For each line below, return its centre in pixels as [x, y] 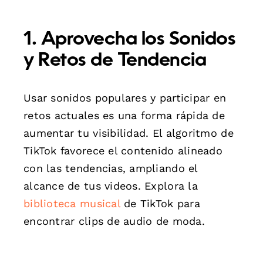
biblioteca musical [72, 203]
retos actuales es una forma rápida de [124, 115]
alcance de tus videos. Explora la [111, 186]
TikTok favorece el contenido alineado [123, 150]
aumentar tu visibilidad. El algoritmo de [129, 133]
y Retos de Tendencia [115, 61]
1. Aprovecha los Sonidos [130, 40]
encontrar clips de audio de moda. [114, 221]
